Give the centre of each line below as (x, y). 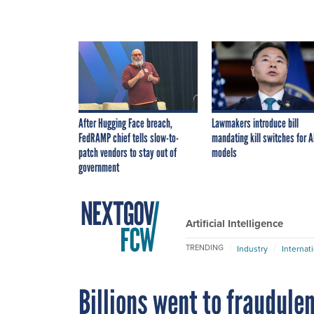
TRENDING (205, 248)
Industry (252, 248)
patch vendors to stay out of (128, 152)
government (99, 167)
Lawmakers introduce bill (255, 123)
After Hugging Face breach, (125, 123)
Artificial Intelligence (234, 223)
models (224, 152)
